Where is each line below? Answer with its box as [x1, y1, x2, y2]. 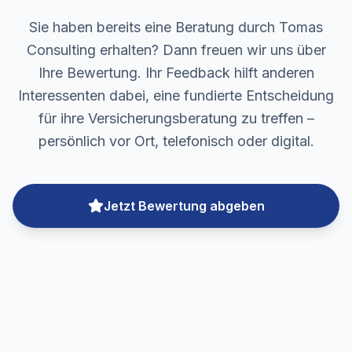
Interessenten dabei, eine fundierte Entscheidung [18, 87, 334, 104]
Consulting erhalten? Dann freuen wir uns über [26, 42, 326, 58]
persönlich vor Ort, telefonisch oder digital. [38, 133, 314, 149]
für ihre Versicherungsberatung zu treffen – [38, 110, 314, 126]
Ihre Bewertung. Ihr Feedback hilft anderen [38, 64, 314, 81]
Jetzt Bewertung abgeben [103, 198, 265, 214]
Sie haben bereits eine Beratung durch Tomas [29, 19, 323, 35]
